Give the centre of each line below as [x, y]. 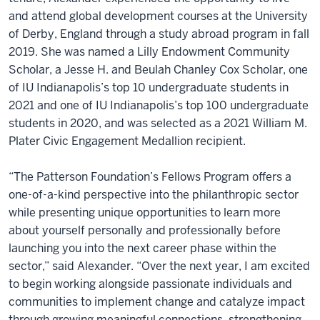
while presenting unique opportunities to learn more [145, 212]
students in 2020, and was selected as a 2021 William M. [158, 123]
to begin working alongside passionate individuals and [150, 284]
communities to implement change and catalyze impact [157, 302]
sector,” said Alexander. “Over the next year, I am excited [159, 266]
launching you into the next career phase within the [142, 248]
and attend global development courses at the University [158, 16]
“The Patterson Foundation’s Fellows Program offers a [150, 177]
